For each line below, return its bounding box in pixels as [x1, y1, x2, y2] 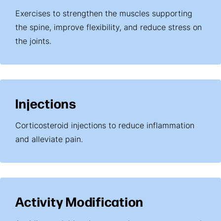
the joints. [15, 38, 52, 46]
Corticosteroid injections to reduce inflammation [15, 122, 195, 131]
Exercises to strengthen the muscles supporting [15, 10, 193, 19]
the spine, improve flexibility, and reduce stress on [15, 24, 202, 33]
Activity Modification [15, 191, 144, 211]
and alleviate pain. [15, 136, 83, 145]
